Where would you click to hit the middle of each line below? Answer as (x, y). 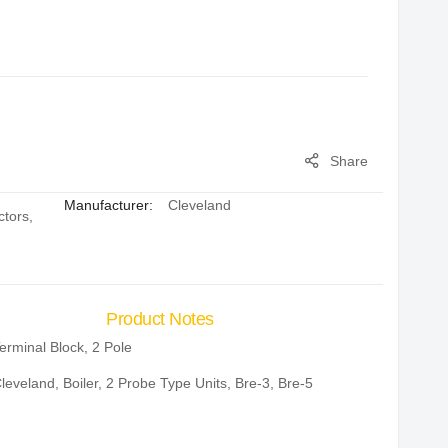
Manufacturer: (108, 204)
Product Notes (160, 318)
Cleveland (199, 204)
